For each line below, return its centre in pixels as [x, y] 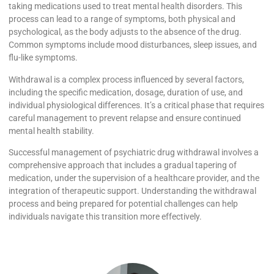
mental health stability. [51, 131]
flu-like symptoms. [43, 58]
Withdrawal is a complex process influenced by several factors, [126, 79]
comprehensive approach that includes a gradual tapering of [123, 165]
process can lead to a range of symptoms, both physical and [122, 19]
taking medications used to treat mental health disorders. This [125, 6]
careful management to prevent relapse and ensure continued [125, 118]
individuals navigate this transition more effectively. [105, 217]
